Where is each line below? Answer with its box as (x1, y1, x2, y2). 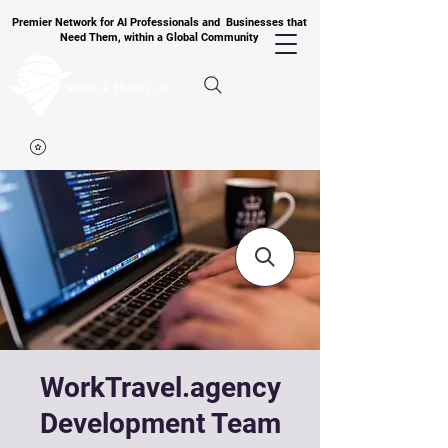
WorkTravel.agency (39, 371, 281, 404)
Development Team (39, 407, 281, 440)
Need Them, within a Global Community (59, 31, 259, 44)
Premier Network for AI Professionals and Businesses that (11, 16, 307, 29)
